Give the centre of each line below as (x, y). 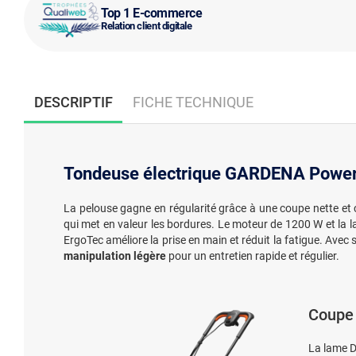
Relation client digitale (147, 25)
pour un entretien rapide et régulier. (253, 256)
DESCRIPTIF (73, 102)
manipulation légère (115, 256)
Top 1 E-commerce (152, 13)
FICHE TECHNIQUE (193, 102)
